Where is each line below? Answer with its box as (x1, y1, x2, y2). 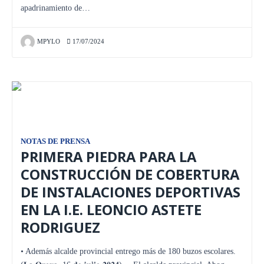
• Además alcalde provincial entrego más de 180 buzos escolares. (21, 246, 236, 256)
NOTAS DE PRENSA (21, 137, 90, 146)
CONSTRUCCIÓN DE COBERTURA (21, 164, 239, 184)
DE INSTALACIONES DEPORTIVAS (21, 182, 240, 202)
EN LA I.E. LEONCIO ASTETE (21, 200, 202, 219)
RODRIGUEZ (21, 217, 100, 237)
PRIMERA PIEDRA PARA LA (21, 147, 196, 166)
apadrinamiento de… (21, 3, 90, 12)
